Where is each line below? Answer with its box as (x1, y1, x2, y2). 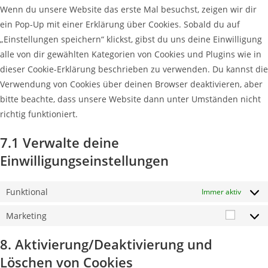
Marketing (6, 210, 47, 221)
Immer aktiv (202, 187, 241, 197)
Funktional (6, 186, 48, 197)
